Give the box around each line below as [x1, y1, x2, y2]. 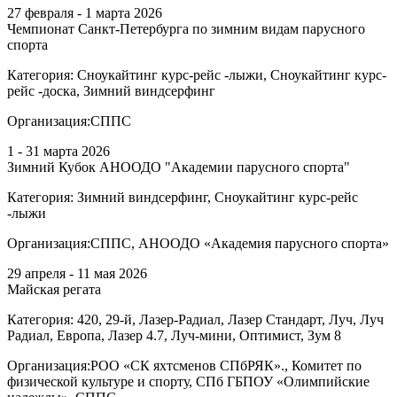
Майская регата [7, 281, 101, 297]
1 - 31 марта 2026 [7, 143, 110, 159]
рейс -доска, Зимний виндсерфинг [7, 82, 215, 98]
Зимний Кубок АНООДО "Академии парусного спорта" [7, 159, 350, 175]
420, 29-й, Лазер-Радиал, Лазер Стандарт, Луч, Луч [77, 311, 384, 327]
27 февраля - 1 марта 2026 [7, 4, 162, 20]
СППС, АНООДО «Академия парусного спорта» [90, 235, 389, 251]
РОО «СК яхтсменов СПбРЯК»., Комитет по [90, 357, 362, 373]
